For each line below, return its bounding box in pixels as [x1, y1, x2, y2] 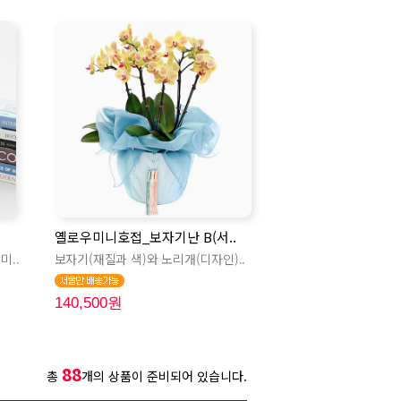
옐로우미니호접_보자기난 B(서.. [54, 227, 236, 246]
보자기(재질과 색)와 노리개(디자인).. [54, 250, 246, 268]
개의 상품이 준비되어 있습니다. [81, 367, 247, 385]
